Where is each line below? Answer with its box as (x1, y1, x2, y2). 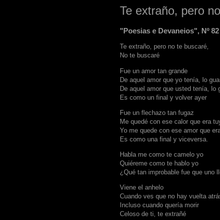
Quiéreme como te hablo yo (120, 159, 198, 167)
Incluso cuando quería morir (120, 201, 199, 209)
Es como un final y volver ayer (120, 93, 207, 101)
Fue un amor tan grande (120, 67, 188, 75)
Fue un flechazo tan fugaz (120, 109, 194, 116)
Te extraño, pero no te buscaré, (120, 43, 209, 51)
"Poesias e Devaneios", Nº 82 (120, 27, 219, 35)
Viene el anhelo (120, 184, 164, 192)
